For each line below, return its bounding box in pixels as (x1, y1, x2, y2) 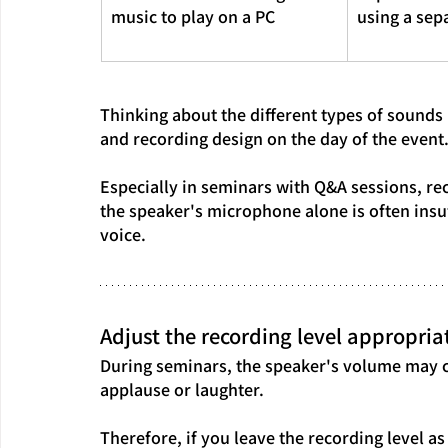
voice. (100, 221, 146, 246)
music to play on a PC (111, 3, 275, 28)
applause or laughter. (100, 376, 264, 401)
